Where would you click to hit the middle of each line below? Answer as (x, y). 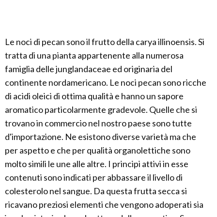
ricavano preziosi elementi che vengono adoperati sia (104, 204)
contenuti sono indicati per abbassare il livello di (94, 177)
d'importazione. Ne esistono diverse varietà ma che (101, 137)
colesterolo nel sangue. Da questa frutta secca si (96, 191)
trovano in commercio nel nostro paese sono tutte (98, 123)
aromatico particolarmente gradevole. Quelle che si (101, 109)
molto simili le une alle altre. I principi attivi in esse (97, 164)
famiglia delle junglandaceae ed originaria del (89, 69)
